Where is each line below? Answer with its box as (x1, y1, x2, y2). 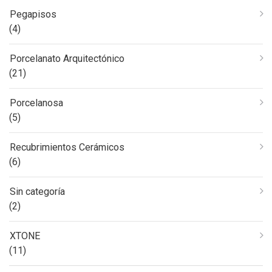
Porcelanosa (10, 97, 63, 109)
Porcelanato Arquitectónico (10, 53, 124, 64)
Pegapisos (10, 8, 56, 20)
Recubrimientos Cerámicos (10, 141, 124, 153)
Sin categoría (10, 186, 65, 197)
